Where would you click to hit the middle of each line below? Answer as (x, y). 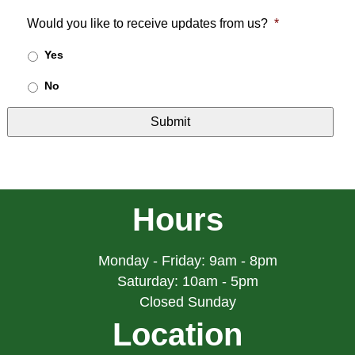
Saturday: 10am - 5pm (187, 282)
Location (177, 335)
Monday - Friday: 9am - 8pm (187, 261)
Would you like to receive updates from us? (147, 24)
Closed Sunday (187, 302)
